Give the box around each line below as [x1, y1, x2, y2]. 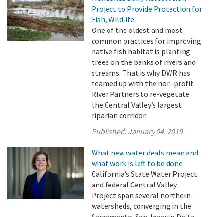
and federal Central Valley [92, 180, 177, 189]
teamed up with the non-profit [92, 78, 194, 88]
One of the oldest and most [92, 25, 183, 35]
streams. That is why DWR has [92, 68, 191, 77]
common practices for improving [92, 36, 201, 46]
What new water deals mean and [92, 148, 199, 157]
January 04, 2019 [128, 126, 183, 136]
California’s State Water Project [92, 169, 198, 179]
